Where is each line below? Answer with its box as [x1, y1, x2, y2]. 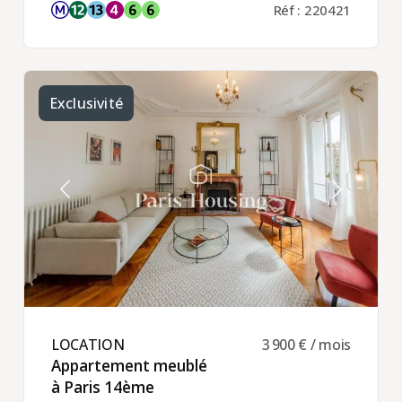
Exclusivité [48, 93, 123, 114]
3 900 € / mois [262, 335, 352, 355]
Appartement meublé [50, 355, 207, 377]
